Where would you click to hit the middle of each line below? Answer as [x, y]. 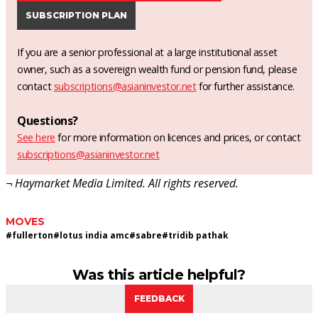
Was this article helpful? [159, 275]
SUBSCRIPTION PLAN [76, 15]
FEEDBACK [159, 298]
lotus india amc [94, 235]
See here [36, 137]
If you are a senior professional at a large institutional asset [147, 52]
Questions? [48, 121]
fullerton [33, 235]
